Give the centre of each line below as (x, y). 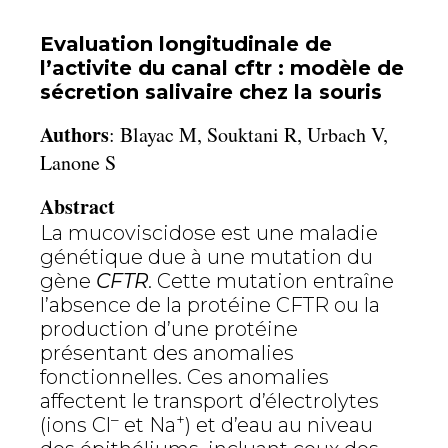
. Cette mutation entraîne (271, 281)
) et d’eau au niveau (279, 425)
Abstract (77, 206)
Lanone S (78, 162)
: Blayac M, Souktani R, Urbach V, (248, 134)
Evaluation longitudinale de (186, 44)
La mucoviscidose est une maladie (209, 233)
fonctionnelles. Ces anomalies (184, 377)
